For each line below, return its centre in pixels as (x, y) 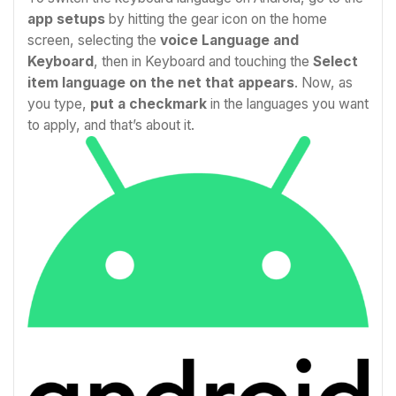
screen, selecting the (94, 40)
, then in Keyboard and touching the (203, 61)
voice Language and (229, 40)
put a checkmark (148, 103)
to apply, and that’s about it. (111, 125)
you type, (59, 103)
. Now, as (324, 82)
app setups (66, 19)
